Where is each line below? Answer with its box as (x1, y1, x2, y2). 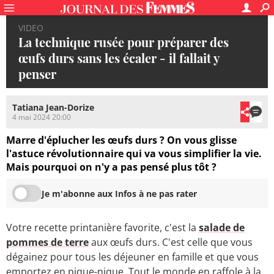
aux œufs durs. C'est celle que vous (89, 235, 253, 250)
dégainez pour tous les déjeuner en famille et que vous (6, 250, 259, 264)
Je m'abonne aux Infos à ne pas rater (42, 187, 197, 199)
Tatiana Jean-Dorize (12, 102, 94, 114)
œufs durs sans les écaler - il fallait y (18, 50, 219, 66)
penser (18, 65, 56, 82)
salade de (199, 221, 245, 235)
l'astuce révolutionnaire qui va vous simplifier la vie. (6, 147, 262, 161)
